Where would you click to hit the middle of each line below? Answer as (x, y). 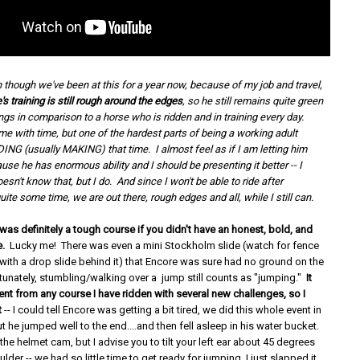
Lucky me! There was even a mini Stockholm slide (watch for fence (162, 245)
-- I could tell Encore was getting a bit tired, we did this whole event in (163, 310)
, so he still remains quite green (253, 101)
